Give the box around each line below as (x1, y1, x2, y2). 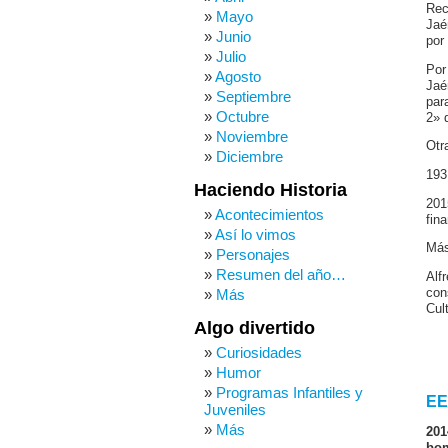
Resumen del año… (216, 266, 346, 283)
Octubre (216, 108, 269, 125)
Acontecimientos (215, 206, 324, 223)
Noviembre (216, 128, 288, 145)
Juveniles (204, 401, 266, 418)
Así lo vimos (215, 226, 296, 243)
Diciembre (216, 148, 283, 165)
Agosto (215, 68, 261, 85)
